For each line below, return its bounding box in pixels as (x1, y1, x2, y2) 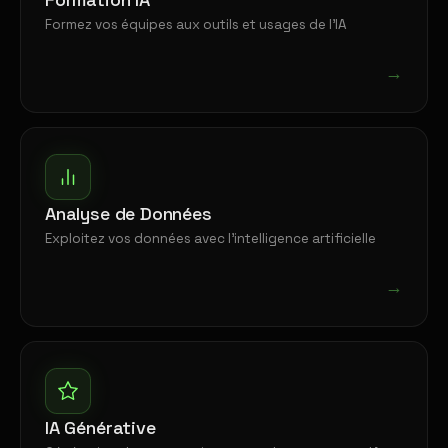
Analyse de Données (45, 202, 212, 225)
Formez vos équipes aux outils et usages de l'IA (45, 16, 347, 33)
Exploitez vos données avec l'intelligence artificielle (45, 230, 376, 247)
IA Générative (45, 416, 156, 439)
